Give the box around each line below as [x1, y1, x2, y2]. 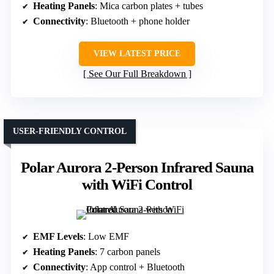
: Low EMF [83, 231, 129, 242]
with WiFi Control [82, 176, 192, 193]
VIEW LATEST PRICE [94, 49, 180, 59]
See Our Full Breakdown [88, 68, 186, 80]
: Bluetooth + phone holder [86, 16, 190, 27]
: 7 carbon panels [95, 246, 160, 257]
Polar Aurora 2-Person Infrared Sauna [20, 159, 254, 176]
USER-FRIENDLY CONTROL [13, 127, 127, 136]
